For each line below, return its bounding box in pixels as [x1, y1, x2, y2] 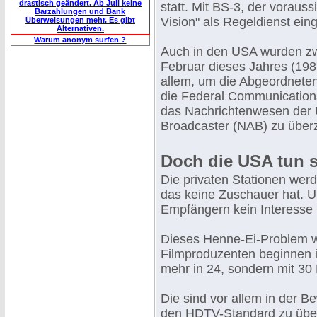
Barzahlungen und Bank [35, 7, 126, 16]
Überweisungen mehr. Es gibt [25, 16, 135, 24]
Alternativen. [57, 24, 104, 33]
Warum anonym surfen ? [34, 35, 127, 44]
